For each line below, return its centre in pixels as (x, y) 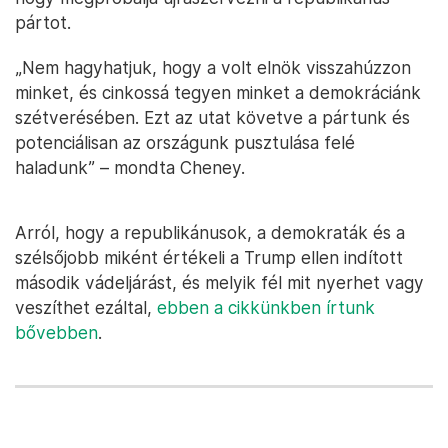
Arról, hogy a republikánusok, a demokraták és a (210, 232)
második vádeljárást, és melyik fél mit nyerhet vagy (219, 282)
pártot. (43, 22)
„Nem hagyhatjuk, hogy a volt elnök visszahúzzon (213, 67)
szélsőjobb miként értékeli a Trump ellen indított (209, 257)
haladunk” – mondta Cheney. (130, 167)
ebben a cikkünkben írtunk (266, 307)
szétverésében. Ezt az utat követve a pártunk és (212, 117)
